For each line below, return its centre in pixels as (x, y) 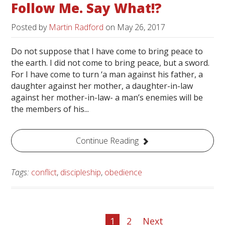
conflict (44, 173)
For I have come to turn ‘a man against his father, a (107, 75)
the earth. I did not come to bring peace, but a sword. (110, 63)
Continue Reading (107, 141)
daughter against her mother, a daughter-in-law (102, 86)
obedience (124, 173)
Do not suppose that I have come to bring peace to (107, 51)
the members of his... (50, 109)
